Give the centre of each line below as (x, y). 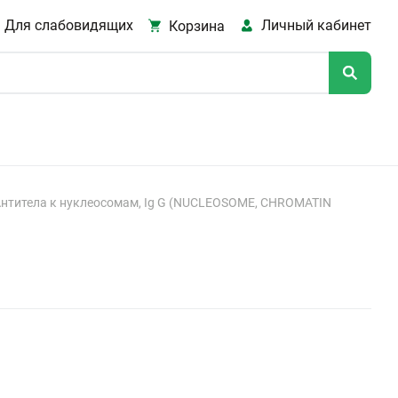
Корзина (197, 26)
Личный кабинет (316, 25)
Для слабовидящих (68, 25)
